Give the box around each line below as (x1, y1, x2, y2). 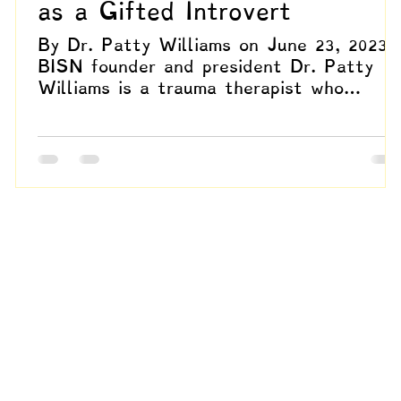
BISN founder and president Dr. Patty (38, 55, 373, 78)
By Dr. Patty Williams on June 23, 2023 (38, 34, 388, 56)
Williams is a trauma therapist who (38, 77, 344, 99)
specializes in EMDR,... (38, 98, 237, 121)
